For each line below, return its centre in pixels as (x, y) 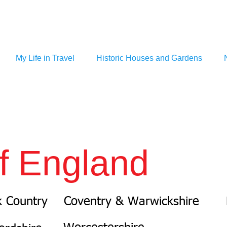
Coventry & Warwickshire (131, 202)
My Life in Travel (45, 58)
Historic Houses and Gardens (149, 58)
